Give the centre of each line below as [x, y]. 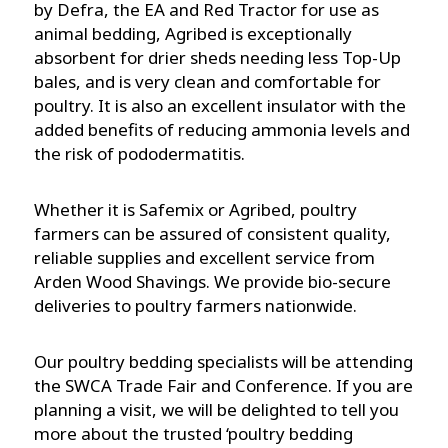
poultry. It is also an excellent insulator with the [220, 106]
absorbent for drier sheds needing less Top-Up [217, 58]
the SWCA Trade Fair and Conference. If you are [223, 386]
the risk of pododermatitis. [139, 154]
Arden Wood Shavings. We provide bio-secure [212, 282]
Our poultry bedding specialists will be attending [223, 362]
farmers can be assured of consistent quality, [212, 234]
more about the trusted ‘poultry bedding [193, 434]
